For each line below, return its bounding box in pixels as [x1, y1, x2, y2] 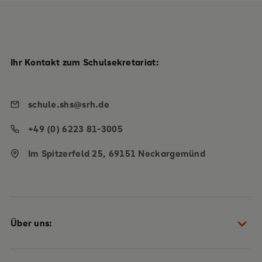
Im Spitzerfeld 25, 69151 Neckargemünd [27, 147, 206, 160]
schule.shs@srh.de [27, 98, 110, 111]
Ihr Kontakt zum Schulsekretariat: [10, 56, 159, 68]
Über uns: [10, 217, 53, 229]
